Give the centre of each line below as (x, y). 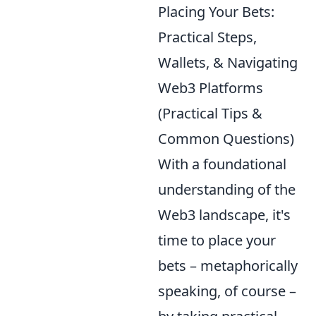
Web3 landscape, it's (224, 214)
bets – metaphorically (228, 265)
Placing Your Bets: (216, 11)
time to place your (217, 240)
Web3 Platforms (211, 87)
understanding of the (227, 189)
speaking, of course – (227, 291)
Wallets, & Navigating (228, 62)
